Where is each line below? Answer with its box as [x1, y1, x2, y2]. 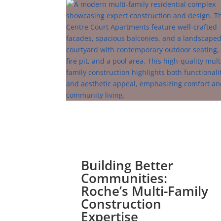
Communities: [81, 169, 168, 187]
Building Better [81, 156, 174, 175]
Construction [81, 195, 162, 213]
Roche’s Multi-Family [81, 182, 209, 200]
